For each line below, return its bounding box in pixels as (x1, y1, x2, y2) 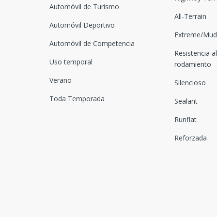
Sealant (174, 96, 198, 106)
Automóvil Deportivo (49, 20, 115, 30)
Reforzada (174, 133, 207, 143)
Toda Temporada (49, 94, 105, 104)
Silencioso (174, 78, 206, 88)
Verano (49, 76, 72, 85)
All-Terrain (174, 12, 206, 21)
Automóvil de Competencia (49, 39, 135, 48)
